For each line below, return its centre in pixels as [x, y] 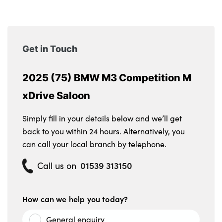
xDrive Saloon [56, 95]
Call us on [57, 165]
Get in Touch [50, 48]
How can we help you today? [75, 198]
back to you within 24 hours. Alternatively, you [104, 131]
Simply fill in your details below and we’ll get [102, 118]
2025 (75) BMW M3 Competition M [107, 77]
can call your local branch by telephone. [94, 144]
